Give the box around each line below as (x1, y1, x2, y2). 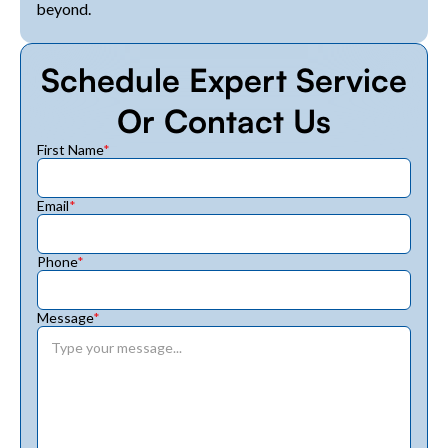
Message (37, 309, 93, 327)
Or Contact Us (117, 101, 331, 142)
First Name (37, 141, 103, 159)
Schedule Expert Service (41, 60, 407, 101)
